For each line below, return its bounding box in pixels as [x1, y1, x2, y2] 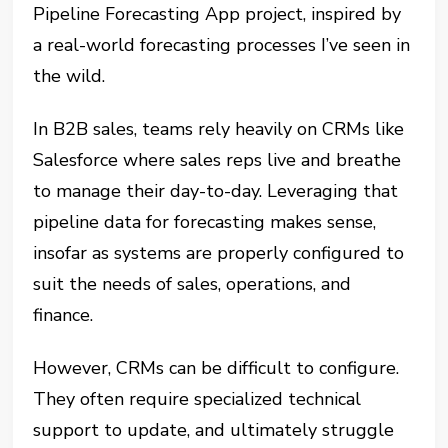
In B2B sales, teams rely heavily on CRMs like [33, 117, 405, 142]
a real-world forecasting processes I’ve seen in [33, 33, 411, 58]
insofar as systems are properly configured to [33, 241, 405, 266]
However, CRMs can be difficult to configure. [33, 356, 400, 381]
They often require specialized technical [33, 387, 362, 412]
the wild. [33, 64, 106, 89]
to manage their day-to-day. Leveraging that [33, 179, 399, 204]
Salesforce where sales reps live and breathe [33, 148, 402, 173]
